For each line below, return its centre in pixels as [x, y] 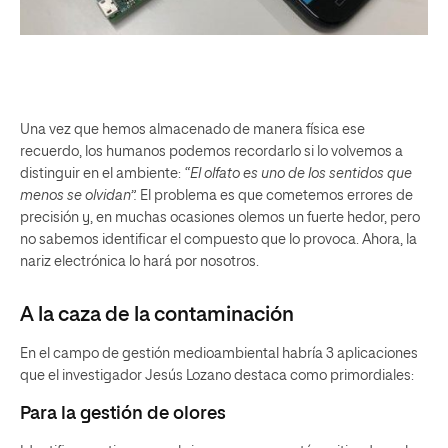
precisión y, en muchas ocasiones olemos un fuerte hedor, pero [220, 218]
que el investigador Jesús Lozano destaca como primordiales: [217, 376]
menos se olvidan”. [78, 196]
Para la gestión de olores [123, 414]
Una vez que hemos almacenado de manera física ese [192, 130]
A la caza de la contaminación [157, 315]
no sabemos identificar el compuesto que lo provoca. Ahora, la [218, 240]
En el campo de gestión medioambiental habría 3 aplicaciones [219, 354]
